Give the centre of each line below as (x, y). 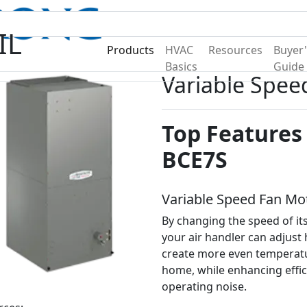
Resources (235, 50)
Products (131, 50)
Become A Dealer (175, 19)
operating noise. (204, 286)
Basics (181, 67)
